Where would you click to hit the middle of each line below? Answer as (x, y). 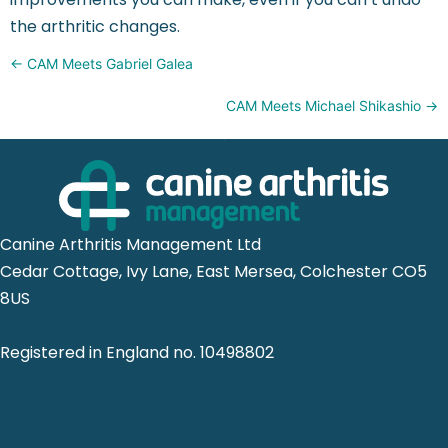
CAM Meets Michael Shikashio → (332, 106)
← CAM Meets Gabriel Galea (101, 64)
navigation (71, 97)
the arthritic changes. (95, 27)
